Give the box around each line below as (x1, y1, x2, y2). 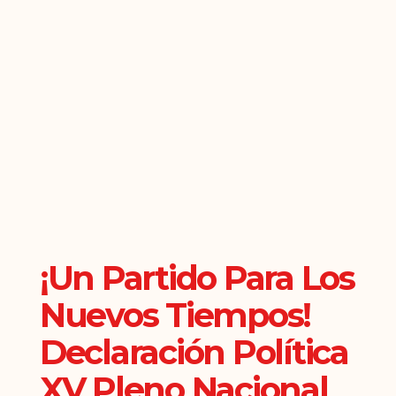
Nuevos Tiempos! (39, 293, 311, 336)
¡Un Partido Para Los (39, 256, 354, 299)
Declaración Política (39, 331, 348, 373)
